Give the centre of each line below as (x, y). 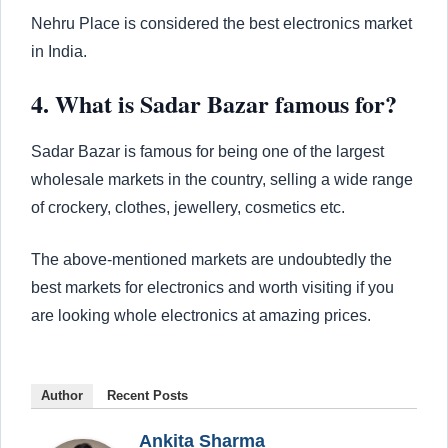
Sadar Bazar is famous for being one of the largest (207, 151)
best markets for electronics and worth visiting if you (212, 287)
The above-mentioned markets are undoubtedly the (211, 259)
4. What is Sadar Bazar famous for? (214, 103)
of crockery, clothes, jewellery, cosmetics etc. (188, 207)
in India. (59, 51)
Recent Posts (147, 395)
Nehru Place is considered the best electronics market (221, 23)
